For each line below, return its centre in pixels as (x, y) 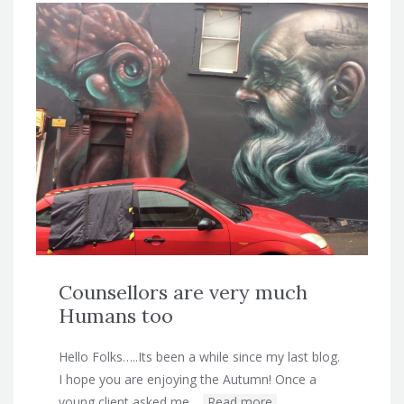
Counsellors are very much (183, 293)
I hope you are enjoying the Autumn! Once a (188, 380)
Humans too (116, 316)
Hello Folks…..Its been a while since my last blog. (199, 357)
